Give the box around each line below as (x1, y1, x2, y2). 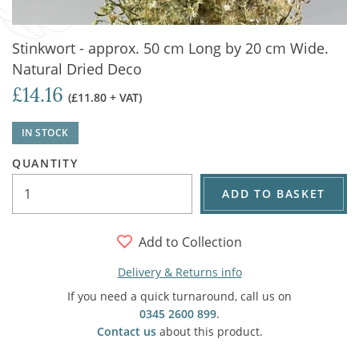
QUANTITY (12, 155, 79, 171)
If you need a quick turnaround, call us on (67, 288, 292, 304)
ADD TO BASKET (222, 186, 325, 201)
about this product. (155, 324, 263, 339)
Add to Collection (139, 232, 242, 251)
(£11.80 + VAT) (68, 90, 142, 105)
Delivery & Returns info (117, 264, 242, 280)
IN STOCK (22, 126, 69, 139)
